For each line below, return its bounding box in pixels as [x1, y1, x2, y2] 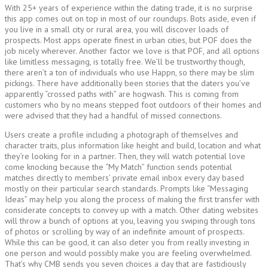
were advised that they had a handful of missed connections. [5, 109, 222, 121]
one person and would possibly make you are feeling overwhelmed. [5, 247, 251, 258]
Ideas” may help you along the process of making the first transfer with [5, 193, 260, 205]
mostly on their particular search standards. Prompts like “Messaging [5, 182, 248, 194]
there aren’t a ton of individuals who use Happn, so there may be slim [5, 66, 254, 78]
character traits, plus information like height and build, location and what [5, 139, 261, 151]
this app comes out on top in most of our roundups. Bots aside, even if [5, 13, 256, 24]
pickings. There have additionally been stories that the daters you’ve [5, 77, 250, 89]
